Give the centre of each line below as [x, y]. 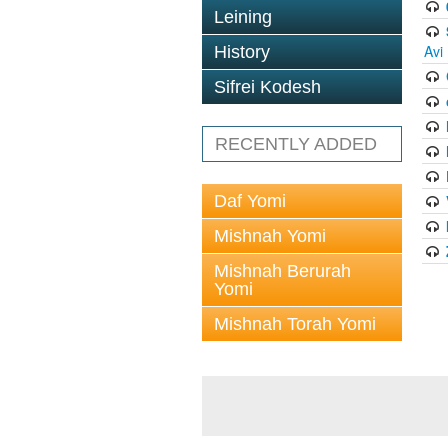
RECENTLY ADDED [296, 144]
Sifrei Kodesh [267, 87]
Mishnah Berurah [282, 271]
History [242, 52]
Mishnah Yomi [270, 236]
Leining [243, 17]
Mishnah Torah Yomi [295, 324]
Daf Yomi [250, 201]
